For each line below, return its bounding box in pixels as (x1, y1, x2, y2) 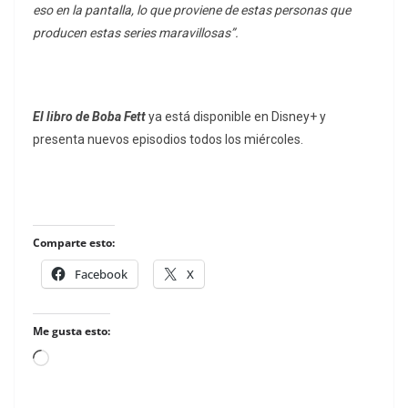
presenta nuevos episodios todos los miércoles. (33, 132, 303, 148)
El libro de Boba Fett (33, 109, 148, 125)
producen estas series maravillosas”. (33, 25, 239, 41)
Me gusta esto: (33, 323, 110, 340)
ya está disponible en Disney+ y (148, 109, 326, 125)
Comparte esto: (33, 235, 115, 251)
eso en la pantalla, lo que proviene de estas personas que (33, 3, 351, 18)
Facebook (75, 266, 127, 283)
